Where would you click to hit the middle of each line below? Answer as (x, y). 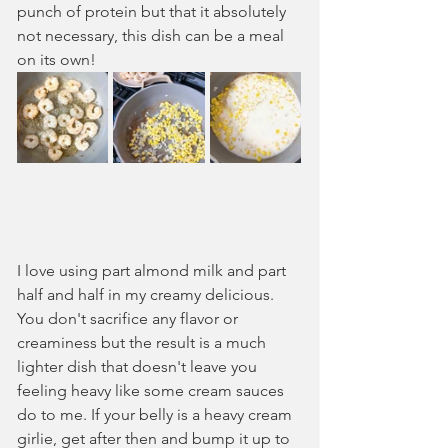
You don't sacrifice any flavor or (129, 318)
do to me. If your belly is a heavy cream (156, 414)
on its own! (56, 59)
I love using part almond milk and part (153, 270)
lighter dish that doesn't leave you (139, 366)
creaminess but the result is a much (143, 342)
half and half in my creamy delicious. (147, 294)
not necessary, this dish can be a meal (152, 35)
